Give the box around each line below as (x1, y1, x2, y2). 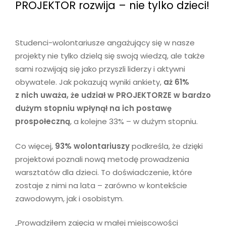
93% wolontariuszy (55, 140, 130, 151)
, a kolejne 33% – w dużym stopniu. (70, 116, 198, 127)
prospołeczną (15, 116, 70, 127)
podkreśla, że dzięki (130, 140, 203, 151)
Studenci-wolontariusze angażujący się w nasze (15, 37, 195, 48)
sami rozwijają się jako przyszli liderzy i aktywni (15, 64, 185, 75)
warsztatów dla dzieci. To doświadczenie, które (15, 166, 192, 178)
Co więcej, (15, 140, 55, 151)
